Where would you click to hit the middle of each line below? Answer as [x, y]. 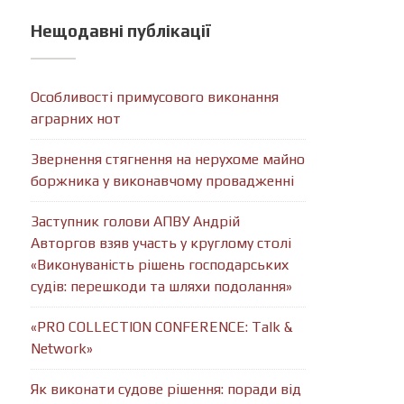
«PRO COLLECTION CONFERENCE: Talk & [162, 327]
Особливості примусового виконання [155, 97]
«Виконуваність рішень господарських [160, 265]
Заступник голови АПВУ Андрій [136, 221]
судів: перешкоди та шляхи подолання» [162, 286]
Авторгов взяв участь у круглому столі [161, 243]
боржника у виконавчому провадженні [163, 181]
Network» [62, 349]
